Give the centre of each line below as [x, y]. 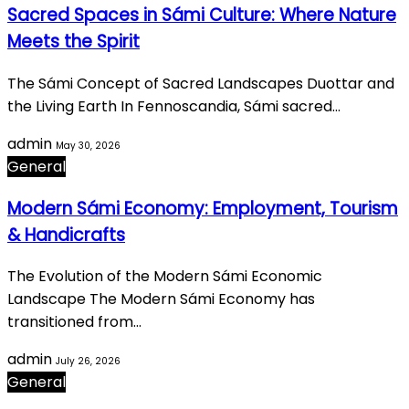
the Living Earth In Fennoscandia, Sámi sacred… [174, 106]
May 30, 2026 [88, 145]
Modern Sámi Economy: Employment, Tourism [203, 208]
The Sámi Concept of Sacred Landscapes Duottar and [201, 83]
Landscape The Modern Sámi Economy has [161, 299]
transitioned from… [74, 322]
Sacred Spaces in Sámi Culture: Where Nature [202, 16]
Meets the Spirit [73, 42]
